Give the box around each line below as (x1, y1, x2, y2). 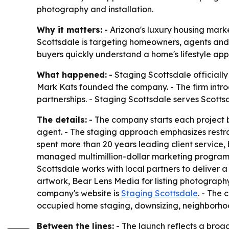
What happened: (37, 70, 107, 80)
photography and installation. (37, 4, 153, 15)
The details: (37, 114, 87, 125)
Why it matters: (37, 25, 102, 35)
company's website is (37, 188, 121, 199)
